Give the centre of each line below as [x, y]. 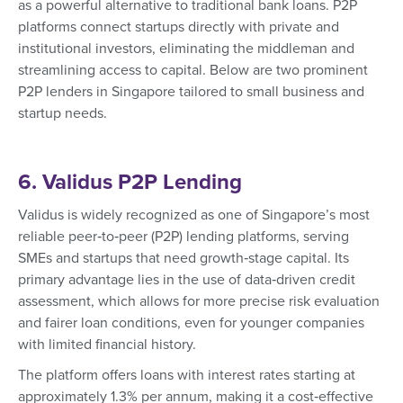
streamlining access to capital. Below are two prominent [193, 71]
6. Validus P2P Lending [130, 183]
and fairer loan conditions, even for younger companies [191, 323]
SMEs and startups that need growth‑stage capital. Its [184, 259]
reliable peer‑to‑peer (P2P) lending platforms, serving [184, 237]
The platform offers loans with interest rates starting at [187, 376]
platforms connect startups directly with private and [179, 27]
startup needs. [63, 114]
